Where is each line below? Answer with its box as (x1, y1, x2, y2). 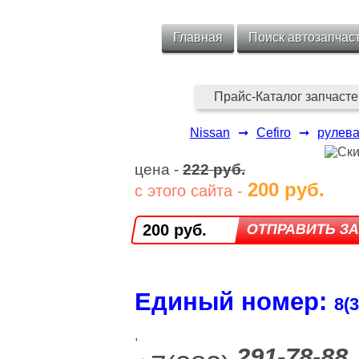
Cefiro (256, 126, 291, 139)
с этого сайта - (135, 182, 248, 200)
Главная (172, 30, 223, 44)
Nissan (190, 126, 230, 139)
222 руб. (183, 161, 245, 178)
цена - (135, 161, 183, 178)
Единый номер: (135, 288, 334, 316)
